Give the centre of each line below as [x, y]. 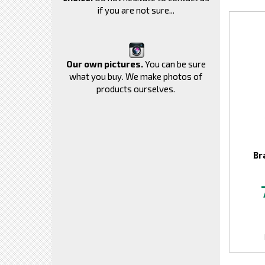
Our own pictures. [104, 64]
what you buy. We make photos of [136, 76]
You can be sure [174, 64]
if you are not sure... [136, 10]
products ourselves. [136, 89]
